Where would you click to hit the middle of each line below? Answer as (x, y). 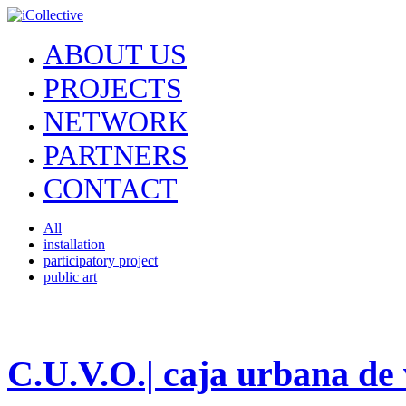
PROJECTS (113, 88)
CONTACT (111, 188)
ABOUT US (115, 54)
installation (74, 244)
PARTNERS (116, 155)
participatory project (101, 261)
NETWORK (116, 121)
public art (70, 277)
